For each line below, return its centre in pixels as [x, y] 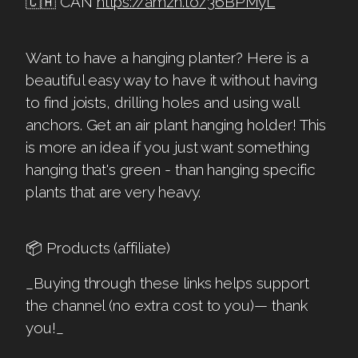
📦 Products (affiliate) [98, 247]
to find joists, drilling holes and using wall [162, 102]
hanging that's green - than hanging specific [171, 169]
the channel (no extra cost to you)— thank [167, 305]
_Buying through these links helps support [167, 282]
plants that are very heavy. [113, 191]
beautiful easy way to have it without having [171, 80]
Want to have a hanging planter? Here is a [167, 57]
